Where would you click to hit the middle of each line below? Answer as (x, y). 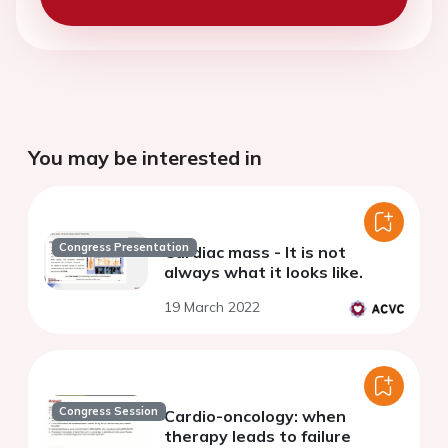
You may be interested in (145, 158)
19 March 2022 (212, 307)
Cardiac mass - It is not (255, 252)
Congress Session (109, 410)
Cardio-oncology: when (255, 416)
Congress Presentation (124, 247)
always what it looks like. (263, 272)
